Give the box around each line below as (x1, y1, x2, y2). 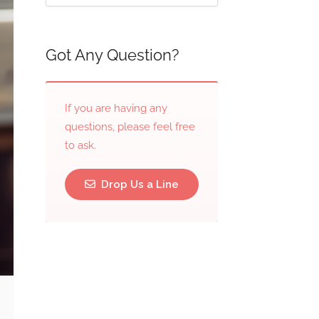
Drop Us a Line (98, 178, 179, 191)
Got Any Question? (45, 46, 179, 64)
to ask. (64, 139, 96, 152)
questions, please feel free (64, 120, 195, 133)
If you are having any (64, 102, 167, 115)
